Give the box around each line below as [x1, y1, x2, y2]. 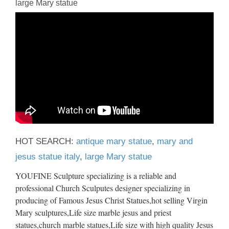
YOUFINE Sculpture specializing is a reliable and [15, 170, 176, 181]
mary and [157, 136, 193, 147]
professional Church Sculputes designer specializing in [15, 182, 190, 194]
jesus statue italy [15, 152, 80, 162]
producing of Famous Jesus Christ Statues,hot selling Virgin [15, 195, 208, 206]
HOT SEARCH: [15, 136, 74, 147]
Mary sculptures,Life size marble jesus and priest [15, 207, 171, 218]
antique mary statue [74, 136, 152, 147]
